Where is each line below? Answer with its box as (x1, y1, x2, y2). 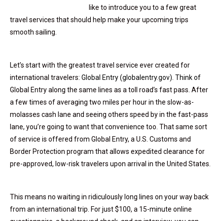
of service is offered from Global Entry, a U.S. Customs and (10, 135, 191, 144)
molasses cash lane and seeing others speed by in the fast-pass (10, 110, 208, 119)
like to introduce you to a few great (89, 3, 196, 12)
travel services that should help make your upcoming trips (10, 16, 188, 24)
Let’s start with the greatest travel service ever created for (10, 61, 190, 70)
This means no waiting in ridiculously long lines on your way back (10, 193, 209, 201)
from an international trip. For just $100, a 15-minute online (10, 205, 192, 214)
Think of (175, 74, 201, 82)
